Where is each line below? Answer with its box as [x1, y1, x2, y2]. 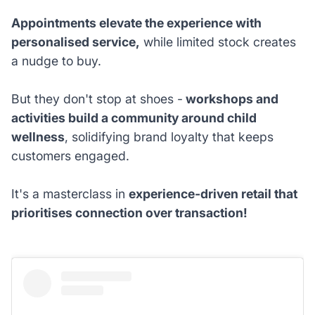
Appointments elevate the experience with [11, 15, 262, 30]
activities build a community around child [11, 110, 257, 125]
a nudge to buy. [11, 53, 105, 68]
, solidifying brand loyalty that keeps [64, 129, 274, 144]
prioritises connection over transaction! [11, 205, 250, 220]
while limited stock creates [139, 34, 296, 49]
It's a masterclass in [11, 186, 129, 201]
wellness [11, 129, 65, 144]
